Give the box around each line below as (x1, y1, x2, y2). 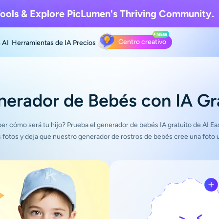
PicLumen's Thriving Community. (64, 8, 214, 20)
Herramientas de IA (12, 38, 71, 47)
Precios (73, 38, 96, 47)
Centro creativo (118, 38, 166, 46)
